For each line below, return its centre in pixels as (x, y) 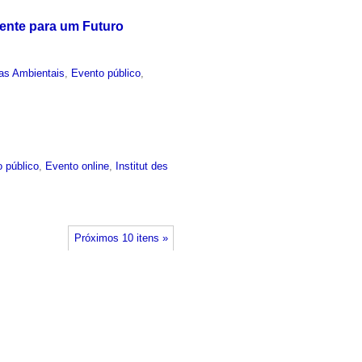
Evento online (78, 166)
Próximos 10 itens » (121, 238)
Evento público (106, 73)
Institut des (142, 166)
